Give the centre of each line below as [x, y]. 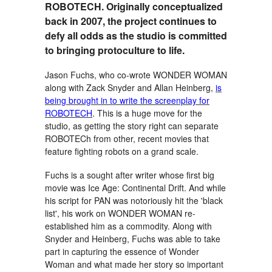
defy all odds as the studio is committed [136, 35]
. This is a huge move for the [147, 113]
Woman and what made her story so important [134, 264]
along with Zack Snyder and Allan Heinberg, [130, 87]
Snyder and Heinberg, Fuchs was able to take [133, 238]
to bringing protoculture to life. [115, 50]
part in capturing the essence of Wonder [122, 251]
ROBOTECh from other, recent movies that [127, 138]
